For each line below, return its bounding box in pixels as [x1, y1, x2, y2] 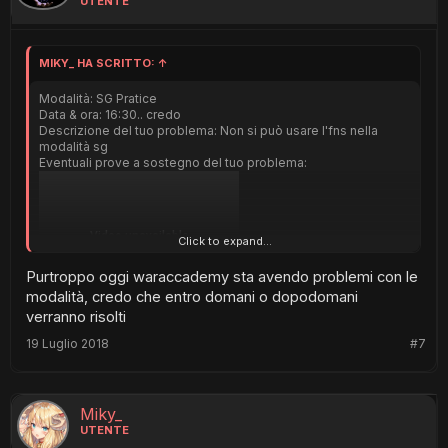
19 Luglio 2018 [26, 336, 109, 352]
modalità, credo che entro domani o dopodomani [26, 288, 358, 307]
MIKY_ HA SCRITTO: [39, 55, 158, 70]
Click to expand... [177, 233, 272, 248]
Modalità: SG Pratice [39, 90, 157, 106]
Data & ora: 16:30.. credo [39, 106, 181, 122]
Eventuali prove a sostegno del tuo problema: [39, 154, 307, 170]
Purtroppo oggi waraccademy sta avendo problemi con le [26, 268, 418, 287]
